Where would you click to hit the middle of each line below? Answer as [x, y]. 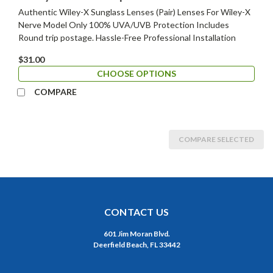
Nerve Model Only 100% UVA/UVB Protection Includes [124, 25]
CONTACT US [136, 212]
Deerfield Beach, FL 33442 [136, 245]
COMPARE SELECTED [216, 140]
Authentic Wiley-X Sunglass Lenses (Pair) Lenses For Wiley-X [134, 12]
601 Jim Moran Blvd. [136, 234]
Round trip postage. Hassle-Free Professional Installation [127, 38]
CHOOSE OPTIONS [136, 74]
